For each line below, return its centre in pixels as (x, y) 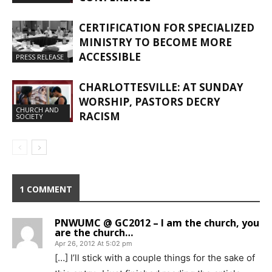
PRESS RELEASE (40, 56)
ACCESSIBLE (110, 56)
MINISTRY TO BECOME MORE (155, 42)
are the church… (94, 232)
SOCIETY (29, 116)
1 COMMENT (46, 189)
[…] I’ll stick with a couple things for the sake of (155, 257)
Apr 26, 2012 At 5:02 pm (93, 243)
